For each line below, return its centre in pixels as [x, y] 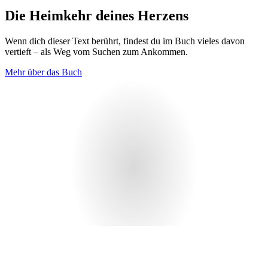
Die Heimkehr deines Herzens [97, 16]
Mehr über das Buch [43, 72]
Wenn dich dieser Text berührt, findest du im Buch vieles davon [125, 41]
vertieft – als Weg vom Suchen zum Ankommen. [96, 52]
